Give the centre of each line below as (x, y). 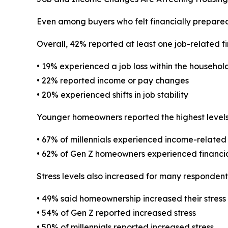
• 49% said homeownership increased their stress (131, 199)
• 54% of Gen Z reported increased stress (116, 213)
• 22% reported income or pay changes (113, 81)
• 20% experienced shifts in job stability (112, 95)
